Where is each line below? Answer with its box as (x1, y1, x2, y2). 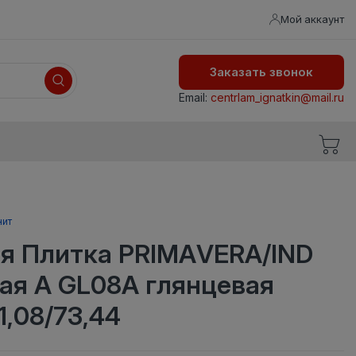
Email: (179, 91, 211, 105)
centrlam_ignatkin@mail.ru (211, 91, 344, 105)
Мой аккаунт (281, 13, 344, 25)
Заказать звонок (210, 64, 313, 80)
